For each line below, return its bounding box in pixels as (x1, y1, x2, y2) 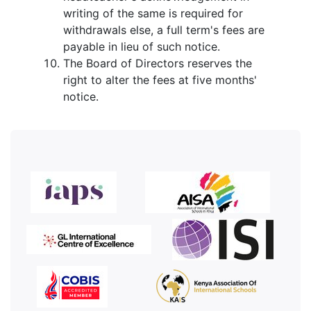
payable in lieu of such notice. (63, 40, 220, 53)
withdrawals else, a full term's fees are (63, 23, 264, 37)
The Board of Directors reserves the (63, 56, 252, 70)
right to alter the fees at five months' (63, 73, 257, 87)
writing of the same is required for (63, 6, 243, 20)
